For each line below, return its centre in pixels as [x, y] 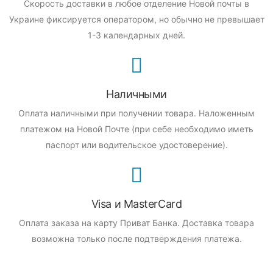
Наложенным [225, 113]
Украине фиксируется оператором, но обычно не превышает [136, 19]
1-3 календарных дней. [136, 35]
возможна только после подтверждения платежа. [136, 238]
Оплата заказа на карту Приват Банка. [99, 222]
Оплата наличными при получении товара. [107, 113]
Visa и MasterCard [136, 204]
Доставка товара [217, 222]
